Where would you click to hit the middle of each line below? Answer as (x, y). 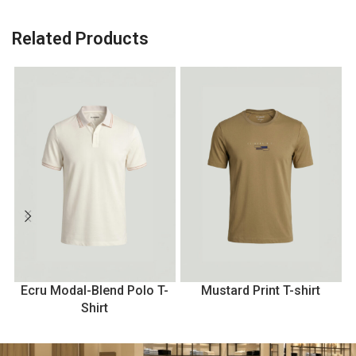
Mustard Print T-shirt (261, 290)
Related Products (80, 39)
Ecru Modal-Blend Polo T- (95, 290)
